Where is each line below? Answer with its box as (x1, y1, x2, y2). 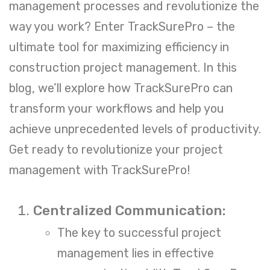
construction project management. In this (9, 60, 237, 75)
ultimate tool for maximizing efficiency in (9, 39, 229, 54)
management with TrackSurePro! (9, 162, 190, 177)
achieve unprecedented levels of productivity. (9, 121, 261, 136)
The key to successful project (57, 225, 221, 240)
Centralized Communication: (33, 201, 226, 219)
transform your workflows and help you (9, 101, 224, 116)
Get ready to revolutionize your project (9, 142, 223, 157)
